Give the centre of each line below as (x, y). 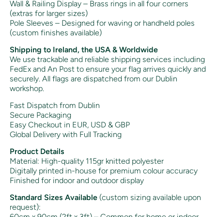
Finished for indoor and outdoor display (77, 181)
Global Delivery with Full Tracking (66, 135)
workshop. (27, 89)
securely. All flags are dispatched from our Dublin (93, 79)
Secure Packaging (40, 115)
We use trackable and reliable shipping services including (107, 60)
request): (25, 207)
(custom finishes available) (56, 33)
